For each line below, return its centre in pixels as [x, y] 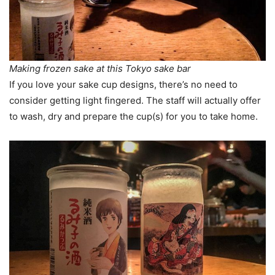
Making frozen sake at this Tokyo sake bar [100, 69]
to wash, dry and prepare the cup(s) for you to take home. [134, 117]
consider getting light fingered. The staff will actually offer [135, 101]
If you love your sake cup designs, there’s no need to [123, 85]
